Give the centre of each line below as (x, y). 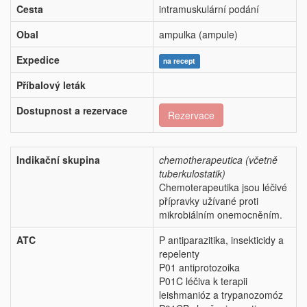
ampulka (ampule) (198, 35)
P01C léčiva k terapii (203, 281)
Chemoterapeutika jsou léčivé (223, 187)
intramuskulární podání (209, 9)
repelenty (179, 254)
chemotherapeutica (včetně (218, 160)
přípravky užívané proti (209, 201)
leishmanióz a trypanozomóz (221, 295)
